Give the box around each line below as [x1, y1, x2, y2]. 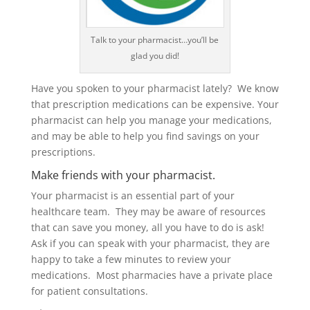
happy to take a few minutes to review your [30, 252, 231, 266]
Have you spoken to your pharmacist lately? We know [30, 81, 279, 95]
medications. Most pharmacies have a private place [30, 268, 273, 282]
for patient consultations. [30, 284, 148, 298]
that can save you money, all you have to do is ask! [30, 220, 267, 234]
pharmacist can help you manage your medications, [30, 113, 272, 127]
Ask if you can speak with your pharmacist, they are [30, 236, 270, 250]
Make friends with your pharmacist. [30, 167, 215, 183]
